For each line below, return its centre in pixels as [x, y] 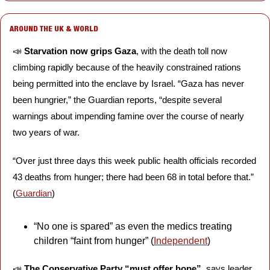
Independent [181, 241]
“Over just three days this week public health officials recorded [134, 161]
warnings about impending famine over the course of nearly [128, 116]
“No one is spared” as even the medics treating [133, 226]
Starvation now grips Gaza [80, 51]
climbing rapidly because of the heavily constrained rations [127, 67]
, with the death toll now [182, 51]
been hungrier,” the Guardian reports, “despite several [117, 100]
